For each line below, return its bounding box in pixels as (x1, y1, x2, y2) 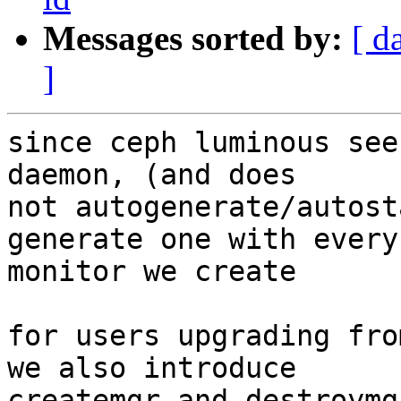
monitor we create (7, 255, 296, 288)
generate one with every (7, 223, 398, 256)
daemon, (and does (7, 158, 296, 192)
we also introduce (7, 352, 296, 385)
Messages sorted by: (43, 19, 343, 58)
